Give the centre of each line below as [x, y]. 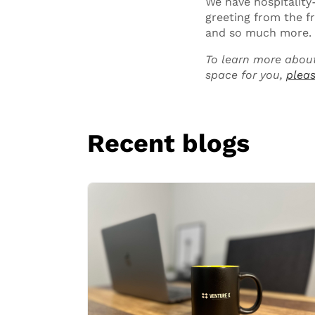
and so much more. [258, 33]
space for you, [246, 75]
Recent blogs [168, 143]
